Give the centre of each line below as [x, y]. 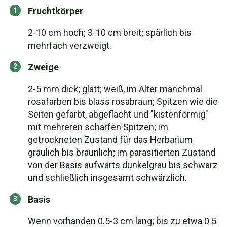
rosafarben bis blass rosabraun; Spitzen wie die [123, 102]
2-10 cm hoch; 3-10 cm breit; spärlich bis [110, 33]
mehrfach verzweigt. [70, 45]
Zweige [43, 67]
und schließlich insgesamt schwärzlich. [107, 178]
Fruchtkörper [55, 11]
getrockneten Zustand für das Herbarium [110, 140]
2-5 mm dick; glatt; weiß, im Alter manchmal [115, 89]
